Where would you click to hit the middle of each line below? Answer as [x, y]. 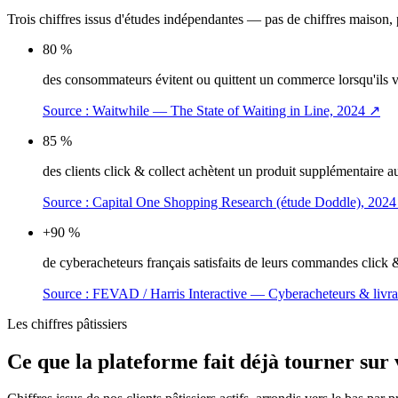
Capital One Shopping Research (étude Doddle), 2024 [244, 202]
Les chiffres [42, 323]
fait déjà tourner [279, 361]
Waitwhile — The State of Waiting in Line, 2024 [229, 110]
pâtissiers [102, 323]
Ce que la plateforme [105, 361]
